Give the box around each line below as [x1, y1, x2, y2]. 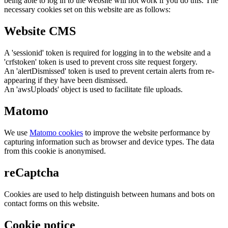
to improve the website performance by [83, 128, 210, 137]
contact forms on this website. [4, 198, 99, 208]
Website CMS [4, 24, 76, 38]
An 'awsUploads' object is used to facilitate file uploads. [4, 85, 183, 94]
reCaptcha [4, 165, 59, 179]
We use [4, 128, 30, 137]
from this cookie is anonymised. [4, 146, 106, 155]
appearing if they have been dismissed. [4, 76, 128, 85]
